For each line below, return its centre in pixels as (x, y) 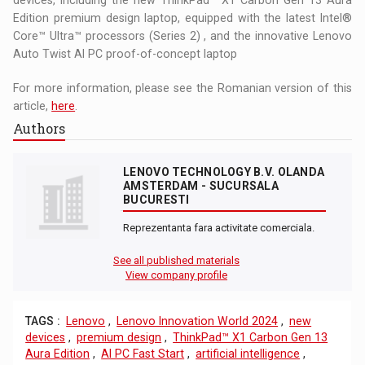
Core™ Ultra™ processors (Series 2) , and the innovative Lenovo (182, 35)
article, (33, 106)
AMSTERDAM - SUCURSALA (201, 185)
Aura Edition (58, 353)
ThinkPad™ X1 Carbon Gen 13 (251, 337)
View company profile (176, 275)
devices (46, 337)
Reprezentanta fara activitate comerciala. (219, 227)
